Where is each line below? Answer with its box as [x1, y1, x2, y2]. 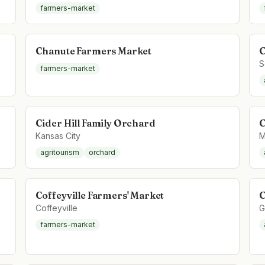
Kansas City [35, 131, 80, 141]
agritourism [40, 148, 79, 157]
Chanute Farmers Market [35, 45, 152, 57]
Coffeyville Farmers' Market [35, 189, 164, 201]
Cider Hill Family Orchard [35, 117, 156, 129]
